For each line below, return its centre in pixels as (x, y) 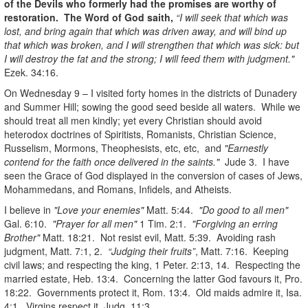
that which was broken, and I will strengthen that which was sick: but (152, 44)
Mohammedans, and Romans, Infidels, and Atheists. (118, 189)
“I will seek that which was (232, 17)
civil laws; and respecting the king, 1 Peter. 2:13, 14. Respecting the (152, 264)
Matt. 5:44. (171, 209)
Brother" (23, 237)
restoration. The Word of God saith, (90, 17)
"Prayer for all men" (96, 223)
